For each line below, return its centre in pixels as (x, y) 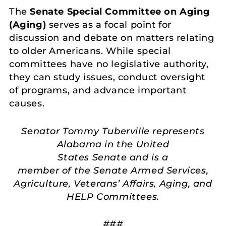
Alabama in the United (113, 144)
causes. (27, 103)
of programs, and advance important (98, 90)
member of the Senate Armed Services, (113, 170)
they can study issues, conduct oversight (107, 77)
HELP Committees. (113, 196)
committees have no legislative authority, (109, 64)
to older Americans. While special (90, 51)
